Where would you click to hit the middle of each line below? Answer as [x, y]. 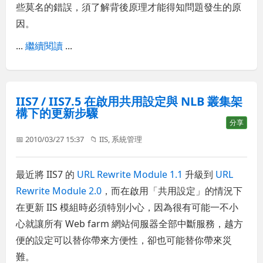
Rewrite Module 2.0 [59, 190]
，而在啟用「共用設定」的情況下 [172, 190]
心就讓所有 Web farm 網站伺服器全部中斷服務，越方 [130, 223]
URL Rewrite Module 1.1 [130, 174]
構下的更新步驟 [57, 113]
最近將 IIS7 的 [47, 174]
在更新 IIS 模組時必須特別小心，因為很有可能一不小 [127, 207]
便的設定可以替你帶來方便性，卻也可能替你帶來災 [124, 240]
